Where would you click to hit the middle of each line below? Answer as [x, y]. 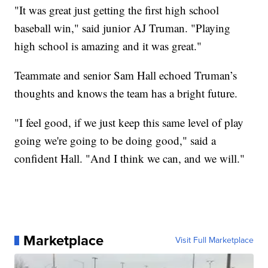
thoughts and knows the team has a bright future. [126, 93]
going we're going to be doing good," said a [115, 140]
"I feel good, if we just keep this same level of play [129, 122]
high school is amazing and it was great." [108, 45]
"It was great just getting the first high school [117, 10]
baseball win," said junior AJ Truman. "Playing [123, 28]
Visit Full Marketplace [214, 240]
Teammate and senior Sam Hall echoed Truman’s [126, 75]
